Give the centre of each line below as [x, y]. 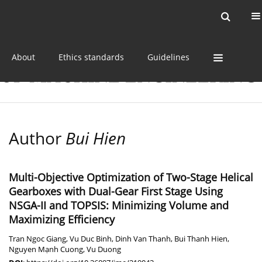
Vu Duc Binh [91, 239]
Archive [185, 16]
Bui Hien [96, 138]
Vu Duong [104, 250]
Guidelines [168, 57]
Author [37, 138]
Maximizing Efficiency [62, 220]
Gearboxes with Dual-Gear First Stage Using [116, 192]
